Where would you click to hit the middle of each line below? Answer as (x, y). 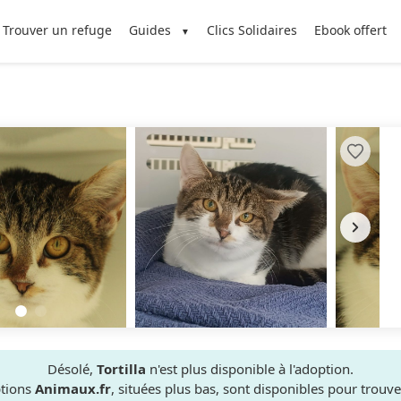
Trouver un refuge (57, 30)
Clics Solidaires (252, 30)
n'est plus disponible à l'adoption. (250, 369)
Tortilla (121, 369)
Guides (149, 30)
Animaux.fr (73, 388)
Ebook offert (351, 30)
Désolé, (72, 369)
